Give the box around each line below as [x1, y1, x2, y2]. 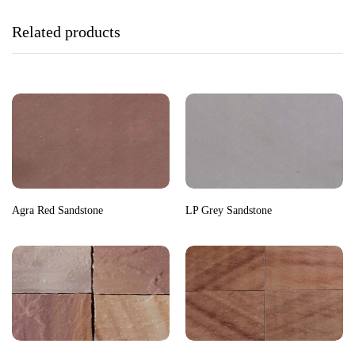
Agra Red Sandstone [12, 204, 103, 217]
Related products [12, 23, 120, 41]
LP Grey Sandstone [185, 204, 272, 217]
